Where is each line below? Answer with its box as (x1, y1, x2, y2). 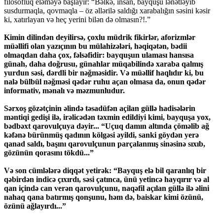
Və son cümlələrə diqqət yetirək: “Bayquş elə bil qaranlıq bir (4, 166, 206, 175)
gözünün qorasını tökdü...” (4, 148, 94, 157)
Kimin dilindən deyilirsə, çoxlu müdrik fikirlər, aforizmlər (4, 33, 195, 42)
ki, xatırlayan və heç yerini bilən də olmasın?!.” (4, 15, 150, 24)
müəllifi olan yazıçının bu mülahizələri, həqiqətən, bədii (4, 42, 187, 51)
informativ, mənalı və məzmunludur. (4, 86, 125, 95)
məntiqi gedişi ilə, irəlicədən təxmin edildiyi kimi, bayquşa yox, (4, 113, 211, 122)
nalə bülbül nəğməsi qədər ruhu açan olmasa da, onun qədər (4, 77, 206, 86)
